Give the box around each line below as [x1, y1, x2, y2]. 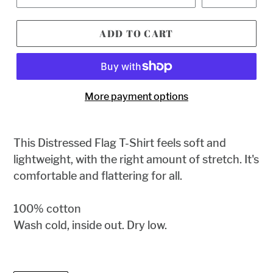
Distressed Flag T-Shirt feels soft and [38, 136, 226, 150]
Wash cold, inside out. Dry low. [13, 219, 167, 232]
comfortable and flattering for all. [13, 169, 182, 183]
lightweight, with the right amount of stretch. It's [13, 153, 259, 166]
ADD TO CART [99, 27, 174, 41]
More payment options [85, 91, 188, 103]
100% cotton [13, 202, 81, 216]
